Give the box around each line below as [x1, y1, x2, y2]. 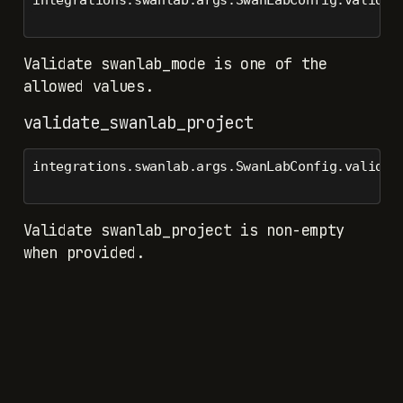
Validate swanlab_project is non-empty [22, 220, 345, 241]
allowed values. [22, 76, 154, 97]
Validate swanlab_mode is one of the [22, 54, 327, 75]
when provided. [22, 243, 145, 264]
